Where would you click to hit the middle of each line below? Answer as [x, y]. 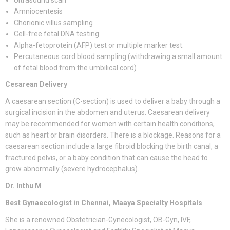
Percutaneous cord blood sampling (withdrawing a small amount [118, 57]
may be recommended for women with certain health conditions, [110, 124]
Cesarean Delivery [36, 84]
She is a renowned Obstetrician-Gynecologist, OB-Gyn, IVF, [98, 220]
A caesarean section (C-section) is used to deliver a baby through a [113, 101]
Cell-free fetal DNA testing [56, 34]
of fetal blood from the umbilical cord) [75, 68]
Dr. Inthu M [23, 186]
